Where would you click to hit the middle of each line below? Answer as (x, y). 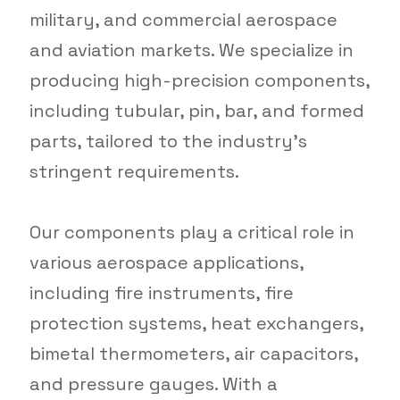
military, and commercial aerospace (183, 20)
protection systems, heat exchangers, (196, 324)
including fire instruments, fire (161, 293)
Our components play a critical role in (192, 233)
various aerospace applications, (166, 263)
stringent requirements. (134, 172)
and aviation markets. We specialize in (191, 50)
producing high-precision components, (199, 81)
